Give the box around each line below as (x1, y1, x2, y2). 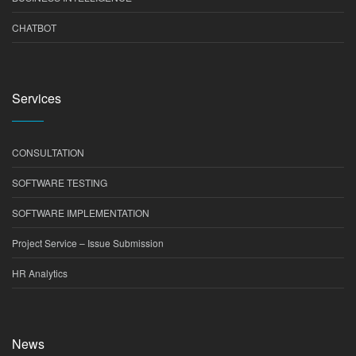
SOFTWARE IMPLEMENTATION (12, 206, 149, 219)
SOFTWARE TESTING (12, 176, 107, 189)
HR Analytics (12, 266, 68, 280)
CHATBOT (12, 21, 56, 34)
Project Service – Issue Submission (12, 236, 164, 250)
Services (12, 89, 61, 107)
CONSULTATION (12, 145, 84, 159)
